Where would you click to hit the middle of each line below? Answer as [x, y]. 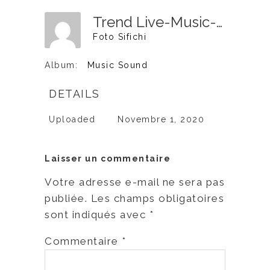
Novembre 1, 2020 [161, 120]
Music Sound [117, 65]
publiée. [66, 199]
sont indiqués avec [97, 215]
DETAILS [74, 94]
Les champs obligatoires [157, 199]
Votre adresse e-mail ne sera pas [135, 182]
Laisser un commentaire [108, 159]
